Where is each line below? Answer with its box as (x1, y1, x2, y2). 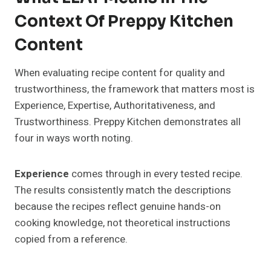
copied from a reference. (15, 232, 128, 247)
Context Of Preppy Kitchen (15, 11, 233, 32)
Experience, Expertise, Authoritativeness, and (15, 98, 215, 114)
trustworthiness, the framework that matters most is (15, 82, 255, 97)
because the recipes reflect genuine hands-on (15, 199, 221, 215)
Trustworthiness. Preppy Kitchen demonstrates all (15, 114, 241, 130)
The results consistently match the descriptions (15, 183, 231, 198)
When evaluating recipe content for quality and (15, 65, 225, 81)
